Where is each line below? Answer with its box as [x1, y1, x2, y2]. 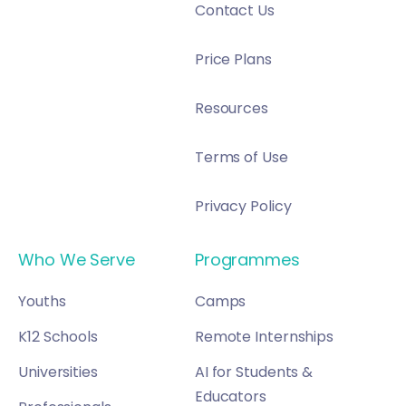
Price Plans [194, 49, 272, 71]
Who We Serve [18, 248, 135, 272]
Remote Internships [194, 326, 334, 348]
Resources [194, 98, 268, 120]
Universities [18, 362, 98, 383]
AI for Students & [194, 362, 314, 383]
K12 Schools [18, 326, 98, 348]
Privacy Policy [194, 196, 292, 217]
